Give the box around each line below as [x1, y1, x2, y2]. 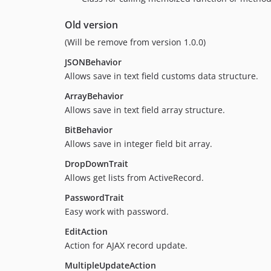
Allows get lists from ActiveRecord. [65, 172, 204, 184]
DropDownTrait [65, 158, 128, 170]
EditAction [65, 226, 108, 238]
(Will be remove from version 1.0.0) [65, 36, 206, 48]
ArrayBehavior [65, 90, 123, 102]
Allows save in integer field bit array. [65, 138, 212, 150]
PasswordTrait [65, 192, 124, 204]
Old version [65, 18, 118, 32]
